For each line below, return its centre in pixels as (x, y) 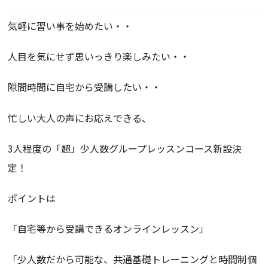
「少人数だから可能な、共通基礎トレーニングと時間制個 (133, 259)
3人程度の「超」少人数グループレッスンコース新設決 (125, 148)
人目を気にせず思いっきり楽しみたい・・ (99, 57)
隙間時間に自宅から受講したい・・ (85, 87)
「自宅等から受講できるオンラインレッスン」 (109, 229)
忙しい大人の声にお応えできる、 (80, 118)
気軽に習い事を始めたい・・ (70, 26)
